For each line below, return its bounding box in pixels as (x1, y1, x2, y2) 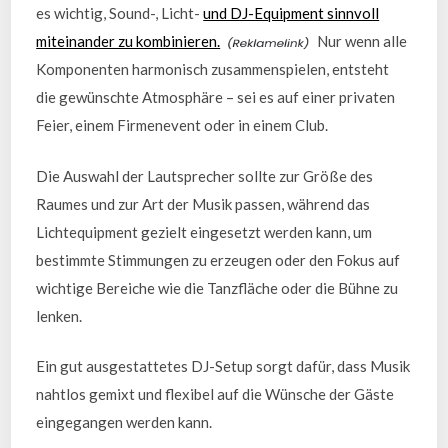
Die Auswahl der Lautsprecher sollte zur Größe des (36, 166, 374, 185)
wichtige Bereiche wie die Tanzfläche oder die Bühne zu (36, 278, 399, 297)
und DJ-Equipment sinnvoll (203, 4, 380, 22)
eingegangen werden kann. (36, 413, 213, 431)
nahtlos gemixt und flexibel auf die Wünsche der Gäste (36, 385, 395, 403)
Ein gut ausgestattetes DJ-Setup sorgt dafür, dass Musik (36, 357, 411, 375)
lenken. (36, 306, 83, 325)
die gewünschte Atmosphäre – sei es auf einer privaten (36, 88, 396, 106)
